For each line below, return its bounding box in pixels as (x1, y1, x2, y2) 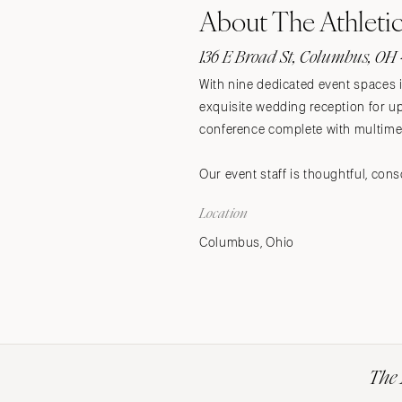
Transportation (45, 66, 143, 80)
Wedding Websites (45, 38, 165, 52)
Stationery (45, 10, 114, 24)
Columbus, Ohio (199, 236, 294, 249)
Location (199, 205, 248, 223)
